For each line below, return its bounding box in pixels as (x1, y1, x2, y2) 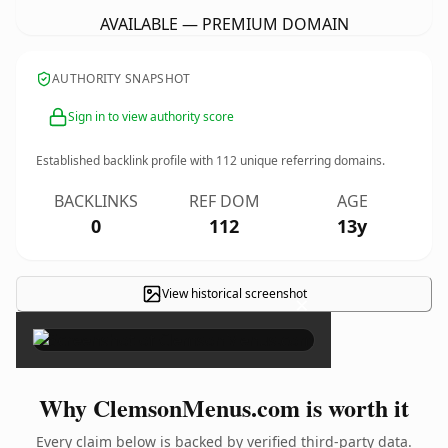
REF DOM (188, 190, 260, 212)
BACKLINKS (54, 190, 138, 212)
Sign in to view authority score (68, 108, 234, 125)
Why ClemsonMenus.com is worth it (39, 390, 409, 425)
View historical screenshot (161, 285, 307, 302)
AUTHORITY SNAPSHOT (52, 70, 191, 87)
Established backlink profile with (36, 152, 216, 169)
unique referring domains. (237, 152, 385, 169)
